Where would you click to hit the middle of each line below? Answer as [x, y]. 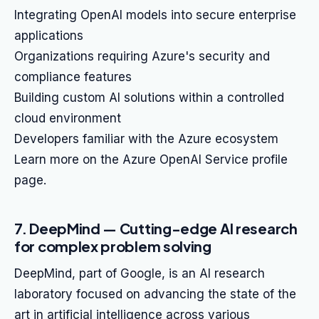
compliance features [73, 77]
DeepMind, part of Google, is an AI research [140, 273]
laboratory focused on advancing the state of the [155, 294]
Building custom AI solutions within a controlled [149, 98]
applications [49, 36]
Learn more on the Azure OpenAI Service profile [151, 159]
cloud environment [68, 118]
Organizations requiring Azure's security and [142, 56]
